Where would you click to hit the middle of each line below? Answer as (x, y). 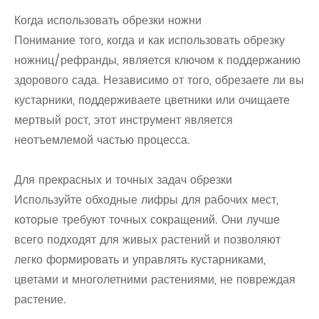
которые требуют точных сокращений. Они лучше (147, 220)
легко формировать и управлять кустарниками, (140, 260)
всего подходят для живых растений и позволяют (147, 240)
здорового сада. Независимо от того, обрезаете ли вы (159, 80)
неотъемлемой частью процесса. (102, 140)
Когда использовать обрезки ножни (108, 21)
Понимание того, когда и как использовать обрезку (150, 41)
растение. (40, 300)
